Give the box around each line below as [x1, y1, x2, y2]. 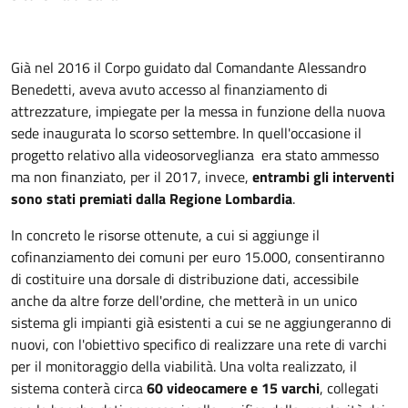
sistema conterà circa [11, 377, 147, 399]
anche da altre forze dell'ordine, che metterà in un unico [11, 290, 357, 311]
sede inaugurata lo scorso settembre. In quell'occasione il [11, 122, 362, 144]
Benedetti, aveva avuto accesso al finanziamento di [11, 78, 328, 100]
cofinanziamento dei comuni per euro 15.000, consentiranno [11, 246, 384, 268]
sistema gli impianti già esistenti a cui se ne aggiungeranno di [11, 311, 392, 333]
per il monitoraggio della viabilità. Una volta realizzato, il [11, 355, 357, 377]
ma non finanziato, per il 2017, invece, [11, 166, 252, 188]
